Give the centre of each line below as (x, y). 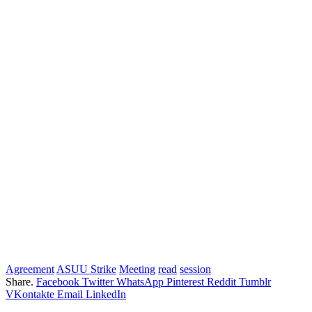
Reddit (221, 281)
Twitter (98, 281)
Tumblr (255, 281)
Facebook (58, 281)
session (195, 269)
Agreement (30, 269)
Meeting (137, 269)
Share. (19, 281)
